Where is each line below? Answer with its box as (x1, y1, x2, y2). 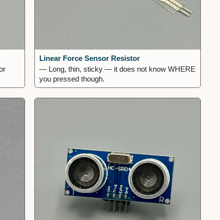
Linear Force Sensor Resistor (39, 54, 140, 62)
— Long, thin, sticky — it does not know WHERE (39, 64, 196, 73)
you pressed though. (39, 74, 105, 83)
